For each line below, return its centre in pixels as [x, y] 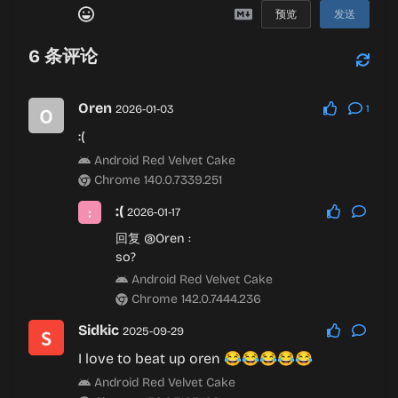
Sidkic [99, 330]
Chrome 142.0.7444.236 [194, 299]
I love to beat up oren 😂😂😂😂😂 [195, 358]
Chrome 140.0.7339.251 [156, 180]
